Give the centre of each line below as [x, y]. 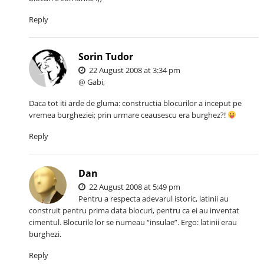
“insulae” [162, 222]
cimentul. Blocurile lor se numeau [88, 222]
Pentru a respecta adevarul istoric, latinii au [154, 199]
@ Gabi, [92, 82]
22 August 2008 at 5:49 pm [134, 187]
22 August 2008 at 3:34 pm [134, 70]
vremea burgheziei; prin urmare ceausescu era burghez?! [128, 115]
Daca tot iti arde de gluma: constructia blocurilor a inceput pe [136, 103]
